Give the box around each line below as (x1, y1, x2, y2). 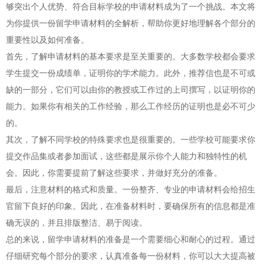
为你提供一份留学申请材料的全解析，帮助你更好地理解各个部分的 (6, 17, 255, 28)
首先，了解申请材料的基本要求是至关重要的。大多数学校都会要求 (6, 50, 255, 61)
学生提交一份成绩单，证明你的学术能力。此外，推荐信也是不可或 (6, 67, 255, 78)
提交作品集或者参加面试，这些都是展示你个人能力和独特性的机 (6, 150, 247, 161)
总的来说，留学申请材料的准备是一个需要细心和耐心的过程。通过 (6, 233, 255, 244)
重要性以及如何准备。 (6, 34, 89, 45)
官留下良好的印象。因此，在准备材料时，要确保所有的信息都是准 (6, 200, 255, 211)
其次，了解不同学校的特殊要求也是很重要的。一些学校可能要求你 (6, 134, 255, 144)
